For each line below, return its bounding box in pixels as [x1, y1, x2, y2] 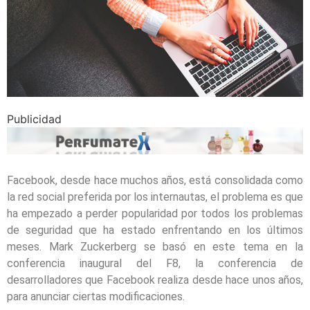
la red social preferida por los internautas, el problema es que [7, 190, 303, 204]
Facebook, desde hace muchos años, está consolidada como [7, 174, 303, 188]
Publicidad [7, 111, 62, 126]
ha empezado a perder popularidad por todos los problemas [7, 207, 303, 221]
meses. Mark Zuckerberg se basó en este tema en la [7, 240, 303, 254]
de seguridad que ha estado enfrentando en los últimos [7, 224, 303, 237]
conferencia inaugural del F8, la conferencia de [7, 257, 303, 271]
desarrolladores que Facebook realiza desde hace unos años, [7, 273, 303, 287]
